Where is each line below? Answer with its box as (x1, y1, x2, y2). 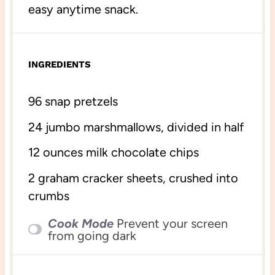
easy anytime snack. (28, 2, 138, 17)
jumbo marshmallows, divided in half (42, 119, 244, 134)
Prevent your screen (116, 215, 228, 231)
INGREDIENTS (28, 59, 91, 71)
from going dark (47, 228, 136, 243)
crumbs (28, 188, 69, 203)
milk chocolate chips (82, 145, 199, 160)
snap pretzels (41, 94, 118, 109)
